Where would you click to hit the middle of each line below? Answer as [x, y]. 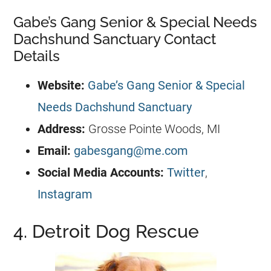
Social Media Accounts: [101, 172]
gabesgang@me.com [131, 150]
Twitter [186, 172]
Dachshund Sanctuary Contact [115, 39]
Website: [61, 85]
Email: [54, 150]
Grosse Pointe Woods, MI [153, 129]
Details [37, 56]
